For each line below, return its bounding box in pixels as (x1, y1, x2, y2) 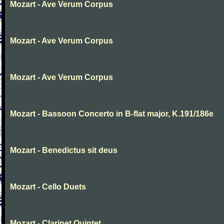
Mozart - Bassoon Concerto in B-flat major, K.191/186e (10, 109, 213, 118)
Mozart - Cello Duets (10, 182, 86, 191)
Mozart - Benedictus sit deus (10, 146, 117, 154)
